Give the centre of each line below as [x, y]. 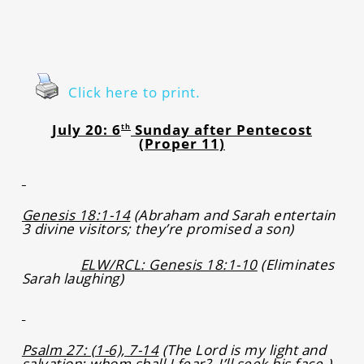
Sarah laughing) [73, 278]
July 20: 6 [86, 129]
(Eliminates [296, 264]
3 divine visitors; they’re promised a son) [158, 228]
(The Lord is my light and [243, 349]
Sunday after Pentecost [221, 129]
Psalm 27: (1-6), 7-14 [90, 349]
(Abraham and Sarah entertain [233, 214]
